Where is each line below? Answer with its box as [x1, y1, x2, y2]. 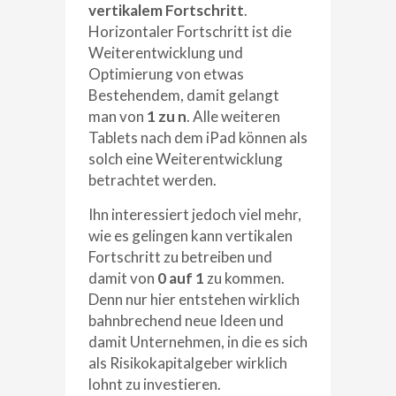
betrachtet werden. [88, 170, 217, 189]
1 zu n [147, 106, 187, 126]
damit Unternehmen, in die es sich [88, 331, 308, 351]
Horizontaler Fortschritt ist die [88, 21, 292, 41]
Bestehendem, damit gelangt [88, 85, 279, 104]
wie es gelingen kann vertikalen [88, 225, 293, 245]
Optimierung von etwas [88, 64, 244, 83]
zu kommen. [204, 268, 285, 287]
